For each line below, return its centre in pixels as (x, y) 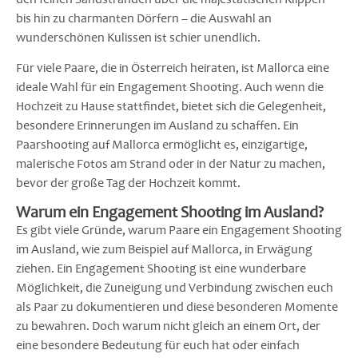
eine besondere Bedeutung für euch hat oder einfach (158, 345)
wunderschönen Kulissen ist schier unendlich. (138, 37)
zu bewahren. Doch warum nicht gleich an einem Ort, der (168, 326)
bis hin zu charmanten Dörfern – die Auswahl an (144, 18)
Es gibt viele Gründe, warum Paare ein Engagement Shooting (179, 230)
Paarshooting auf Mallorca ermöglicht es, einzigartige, (162, 145)
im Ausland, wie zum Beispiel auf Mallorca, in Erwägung (164, 249)
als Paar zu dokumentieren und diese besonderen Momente (177, 306)
